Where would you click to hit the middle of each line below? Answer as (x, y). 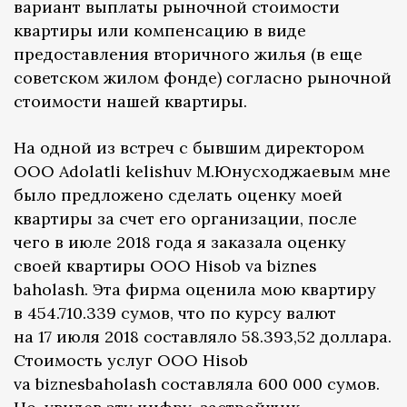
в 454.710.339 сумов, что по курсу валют (175, 313)
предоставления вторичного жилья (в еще (188, 55)
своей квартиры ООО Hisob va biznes (165, 266)
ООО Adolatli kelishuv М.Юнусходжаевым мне (202, 172)
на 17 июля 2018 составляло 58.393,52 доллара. (203, 337)
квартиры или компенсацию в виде (160, 31)
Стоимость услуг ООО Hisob (131, 361)
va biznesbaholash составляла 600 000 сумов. (197, 384)
